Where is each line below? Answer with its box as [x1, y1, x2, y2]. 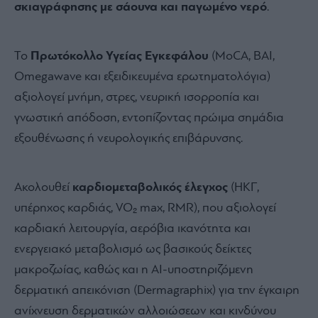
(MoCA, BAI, [209, 49, 275, 63]
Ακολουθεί [14, 180, 72, 194]
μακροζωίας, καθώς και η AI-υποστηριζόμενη [14, 263, 253, 277]
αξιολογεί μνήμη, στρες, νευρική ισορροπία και [14, 90, 259, 104]
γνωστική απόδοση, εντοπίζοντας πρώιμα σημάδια [14, 111, 284, 125]
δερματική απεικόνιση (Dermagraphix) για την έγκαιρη [14, 283, 300, 297]
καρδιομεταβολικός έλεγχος [72, 180, 228, 194]
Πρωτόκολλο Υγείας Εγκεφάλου [31, 49, 209, 63]
